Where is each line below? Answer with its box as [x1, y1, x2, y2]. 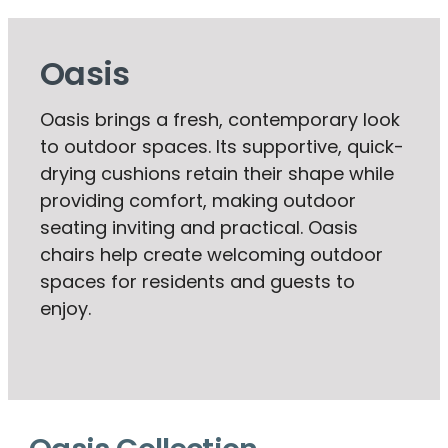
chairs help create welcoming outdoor [40, 247, 383, 267]
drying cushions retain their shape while [40, 166, 394, 186]
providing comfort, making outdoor [40, 193, 356, 213]
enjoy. [40, 301, 91, 321]
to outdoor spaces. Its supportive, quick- [40, 139, 404, 159]
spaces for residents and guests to [40, 274, 355, 294]
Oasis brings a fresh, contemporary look [40, 112, 400, 132]
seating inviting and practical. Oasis [40, 220, 358, 240]
